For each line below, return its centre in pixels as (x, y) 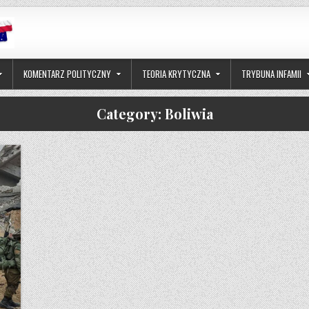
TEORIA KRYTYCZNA (176, 74)
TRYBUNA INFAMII (271, 74)
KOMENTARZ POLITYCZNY (67, 74)
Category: (130, 114)
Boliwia (189, 114)
